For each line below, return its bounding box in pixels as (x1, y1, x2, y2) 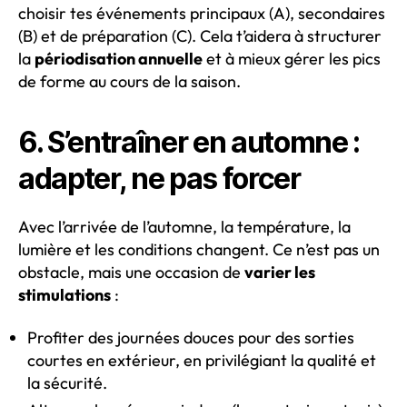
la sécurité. (27, 372, 107, 394)
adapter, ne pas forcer (18, 160, 301, 196)
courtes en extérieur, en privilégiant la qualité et (27, 350, 376, 372)
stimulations (18, 283, 111, 305)
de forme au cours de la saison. (18, 70, 241, 92)
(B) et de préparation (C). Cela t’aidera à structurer (18, 25, 382, 46)
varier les (244, 261, 315, 283)
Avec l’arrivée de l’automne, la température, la (18, 215, 351, 237)
